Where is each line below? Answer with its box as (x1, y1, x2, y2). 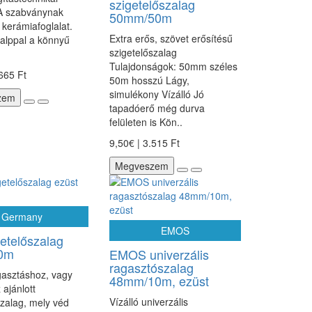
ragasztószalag (109, 258, 194, 276)
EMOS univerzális (109, 245, 209, 263)
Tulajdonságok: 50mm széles (109, 59, 237, 73)
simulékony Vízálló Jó (109, 87, 204, 101)
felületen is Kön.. (109, 115, 182, 129)
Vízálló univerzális (109, 295, 188, 309)
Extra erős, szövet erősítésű (109, 31, 233, 45)
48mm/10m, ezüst (109, 272, 209, 290)
